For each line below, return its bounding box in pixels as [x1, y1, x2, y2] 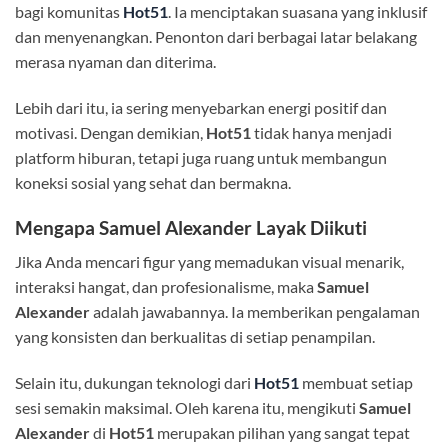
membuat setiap [299, 373, 413, 393]
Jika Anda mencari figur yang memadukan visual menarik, [15, 252, 404, 272]
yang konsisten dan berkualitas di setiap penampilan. [15, 327, 375, 347]
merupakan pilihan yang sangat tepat [154, 423, 410, 443]
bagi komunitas [15, 2, 123, 22]
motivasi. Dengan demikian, [15, 123, 206, 143]
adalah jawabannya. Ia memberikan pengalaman [90, 302, 420, 322]
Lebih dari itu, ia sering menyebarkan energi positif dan [15, 98, 387, 118]
